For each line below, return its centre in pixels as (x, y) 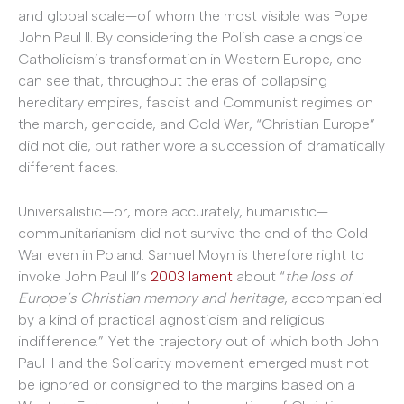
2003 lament (192, 277)
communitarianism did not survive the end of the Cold (193, 234)
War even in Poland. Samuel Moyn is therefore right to (191, 255)
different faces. (68, 167)
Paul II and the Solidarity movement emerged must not (193, 363)
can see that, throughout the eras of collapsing (173, 80)
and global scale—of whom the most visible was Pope (193, 15)
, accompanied (333, 298)
